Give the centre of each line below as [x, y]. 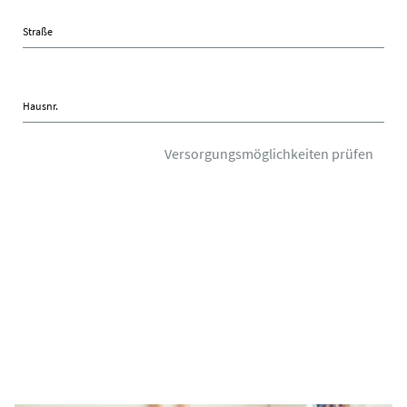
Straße [38, 31]
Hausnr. [40, 105]
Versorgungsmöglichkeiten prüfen [269, 153]
